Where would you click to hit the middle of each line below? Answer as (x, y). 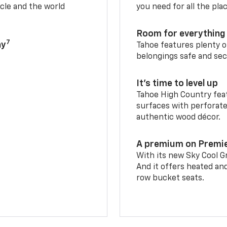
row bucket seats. (171, 178)
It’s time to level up (177, 83)
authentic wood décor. (179, 117)
